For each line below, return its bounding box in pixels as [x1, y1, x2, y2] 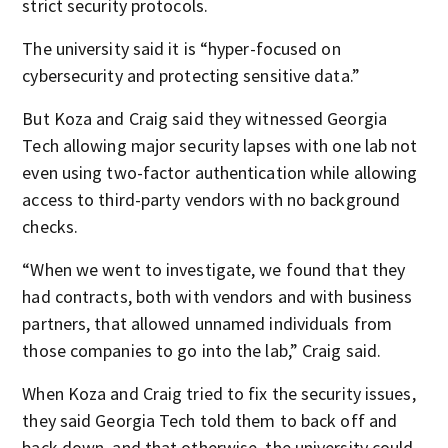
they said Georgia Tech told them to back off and [22, 409, 398, 432]
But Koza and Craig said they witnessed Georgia [22, 107, 387, 130]
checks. [22, 215, 79, 238]
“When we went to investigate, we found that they [22, 258, 406, 281]
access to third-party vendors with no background [22, 188, 401, 211]
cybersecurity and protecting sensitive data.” [22, 64, 360, 87]
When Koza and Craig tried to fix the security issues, [22, 382, 416, 405]
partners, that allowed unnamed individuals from [22, 312, 393, 335]
